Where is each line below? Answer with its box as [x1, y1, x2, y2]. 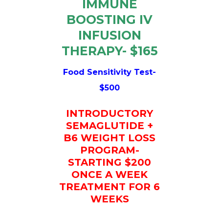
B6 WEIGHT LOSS [64, 131, 155, 144]
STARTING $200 [68, 156, 151, 168]
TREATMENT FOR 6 [59, 180, 160, 193]
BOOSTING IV [66, 12, 153, 27]
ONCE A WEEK [71, 168, 148, 180]
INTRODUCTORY [66, 107, 153, 119]
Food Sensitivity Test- [63, 67, 156, 77]
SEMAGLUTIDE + [66, 119, 153, 131]
